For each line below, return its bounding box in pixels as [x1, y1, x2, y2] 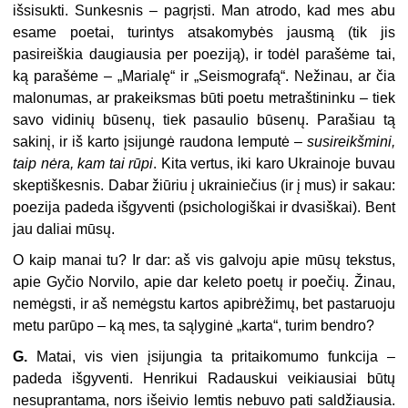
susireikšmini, [306, 134, 395, 150]
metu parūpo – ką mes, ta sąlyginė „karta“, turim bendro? [13, 318, 375, 334]
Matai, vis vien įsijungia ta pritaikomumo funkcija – [27, 349, 395, 365]
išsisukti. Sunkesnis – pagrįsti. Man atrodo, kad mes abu [13, 3, 395, 19]
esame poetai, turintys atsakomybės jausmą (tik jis [13, 25, 395, 41]
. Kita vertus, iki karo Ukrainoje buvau [153, 156, 395, 172]
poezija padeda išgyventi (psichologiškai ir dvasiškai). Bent [13, 199, 395, 216]
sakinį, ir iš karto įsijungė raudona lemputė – [13, 134, 307, 150]
